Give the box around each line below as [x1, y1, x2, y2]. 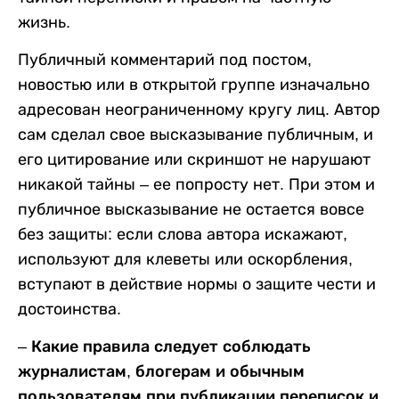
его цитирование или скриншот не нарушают [18, 150, 370, 168]
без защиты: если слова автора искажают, [18, 224, 347, 243]
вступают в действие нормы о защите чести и [18, 274, 376, 293]
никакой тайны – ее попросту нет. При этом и [18, 175, 375, 193]
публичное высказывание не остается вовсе [18, 199, 364, 218]
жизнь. [18, 12, 70, 31]
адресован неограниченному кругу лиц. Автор [18, 100, 380, 118]
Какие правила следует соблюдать [31, 337, 311, 355]
